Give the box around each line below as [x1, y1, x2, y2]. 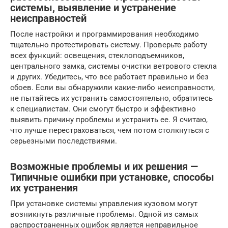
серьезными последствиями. [10, 136, 117, 146]
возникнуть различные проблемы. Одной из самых [10, 210, 198, 219]
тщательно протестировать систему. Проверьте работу [10, 40, 207, 50]
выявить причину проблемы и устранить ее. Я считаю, [10, 115, 208, 125]
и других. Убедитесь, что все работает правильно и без [10, 72, 209, 82]
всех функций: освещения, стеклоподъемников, [10, 51, 184, 61]
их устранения [10, 182, 78, 194]
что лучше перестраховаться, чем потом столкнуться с [10, 126, 209, 135]
